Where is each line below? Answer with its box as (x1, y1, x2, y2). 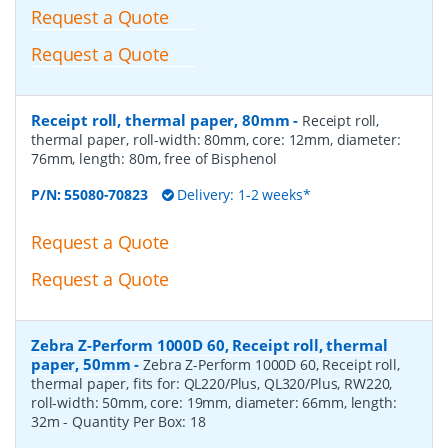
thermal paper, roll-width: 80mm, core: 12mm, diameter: (31, 129, 401, 149)
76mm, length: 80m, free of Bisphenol (31, 148, 277, 168)
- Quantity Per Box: (63, 411, 190, 431)
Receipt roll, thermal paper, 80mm (31, 109, 290, 130)
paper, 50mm (31, 353, 131, 374)
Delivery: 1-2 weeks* (173, 184, 311, 204)
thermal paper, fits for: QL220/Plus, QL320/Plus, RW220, (31, 373, 393, 393)
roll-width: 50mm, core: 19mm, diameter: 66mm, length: (31, 392, 397, 412)
